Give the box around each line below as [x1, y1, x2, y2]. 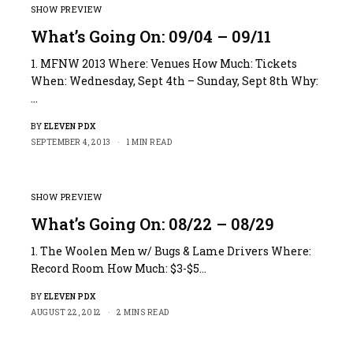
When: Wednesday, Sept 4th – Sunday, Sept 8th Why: [31, 72, 319, 88]
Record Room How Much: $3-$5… [31, 260, 207, 276]
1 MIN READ [126, 136, 172, 147]
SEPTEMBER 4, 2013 [31, 136, 111, 147]
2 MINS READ [117, 307, 169, 318]
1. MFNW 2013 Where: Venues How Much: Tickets [31, 55, 298, 71]
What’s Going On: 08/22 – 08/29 [31, 213, 274, 234]
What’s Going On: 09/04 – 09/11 [31, 25, 271, 46]
